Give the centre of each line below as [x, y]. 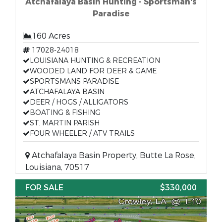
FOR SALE [44, 188]
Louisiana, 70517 [57, 167]
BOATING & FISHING [65, 113]
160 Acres [51, 36]
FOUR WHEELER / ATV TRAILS [82, 134]
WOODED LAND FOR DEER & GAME [93, 71]
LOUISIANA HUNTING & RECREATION [95, 61]
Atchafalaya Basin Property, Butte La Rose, [113, 155]
